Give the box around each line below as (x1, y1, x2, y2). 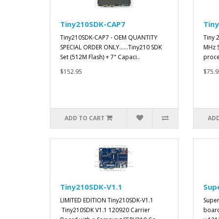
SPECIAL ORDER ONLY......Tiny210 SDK (60, 43, 162, 52)
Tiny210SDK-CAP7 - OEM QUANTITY (60, 33, 157, 42)
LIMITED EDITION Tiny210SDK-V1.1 (60, 196, 153, 205)
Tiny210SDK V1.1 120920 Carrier (60, 206, 150, 215)
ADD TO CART (65, 114, 105, 123)
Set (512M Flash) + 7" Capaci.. (60, 53, 140, 62)
